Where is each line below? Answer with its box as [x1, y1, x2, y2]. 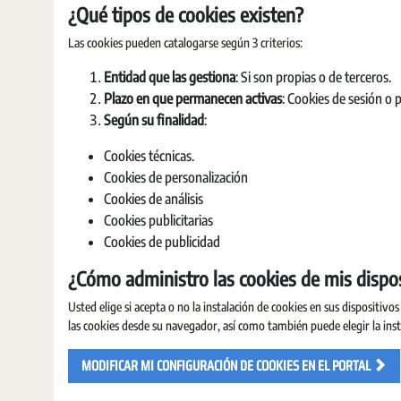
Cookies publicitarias [104, 211, 213, 229]
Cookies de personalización [104, 168, 248, 186]
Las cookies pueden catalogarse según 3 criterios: [68, 35, 303, 50]
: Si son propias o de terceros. [235, 68, 391, 86]
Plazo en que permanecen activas [104, 90, 282, 107]
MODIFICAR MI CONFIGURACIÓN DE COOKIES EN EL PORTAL [81, 354, 371, 377]
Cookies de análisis [104, 190, 203, 208]
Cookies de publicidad [104, 233, 220, 251]
